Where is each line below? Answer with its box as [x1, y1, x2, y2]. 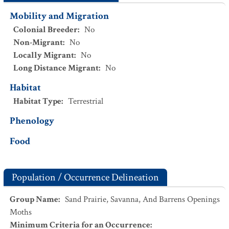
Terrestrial [68, 96, 103, 107]
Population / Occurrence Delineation [12, 171, 159, 184]
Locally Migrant [13, 50, 74, 61]
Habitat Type [13, 96, 61, 107]
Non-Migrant [13, 37, 63, 48]
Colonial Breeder [13, 24, 78, 35]
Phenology [10, 114, 54, 127]
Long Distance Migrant [13, 62, 99, 74]
